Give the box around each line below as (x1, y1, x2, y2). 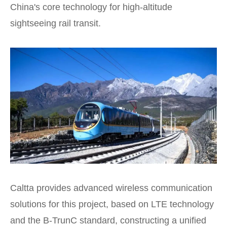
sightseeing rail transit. (10, 18, 101, 28)
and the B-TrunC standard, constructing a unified (10, 215, 206, 226)
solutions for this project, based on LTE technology (10, 199, 214, 210)
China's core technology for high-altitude (10, 2, 172, 12)
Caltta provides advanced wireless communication (10, 183, 212, 194)
